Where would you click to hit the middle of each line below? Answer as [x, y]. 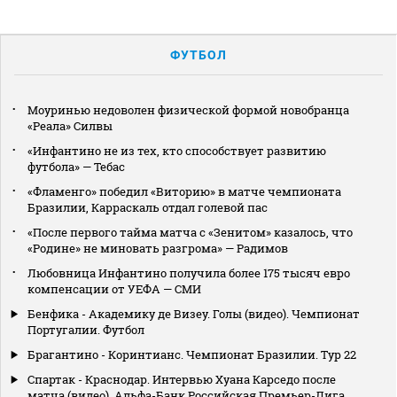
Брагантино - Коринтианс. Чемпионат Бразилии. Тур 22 [192, 354]
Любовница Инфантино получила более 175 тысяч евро [189, 272]
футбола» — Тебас [76, 166]
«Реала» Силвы [70, 125]
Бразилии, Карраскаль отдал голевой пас [148, 207]
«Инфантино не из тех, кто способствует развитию [177, 150]
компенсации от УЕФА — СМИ [114, 288]
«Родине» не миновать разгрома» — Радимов [158, 248]
